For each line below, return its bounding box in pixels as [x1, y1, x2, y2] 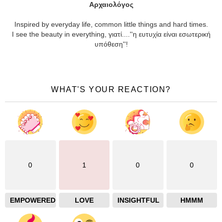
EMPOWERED [10, 196, 55, 204]
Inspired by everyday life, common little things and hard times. [14, 20, 208, 28]
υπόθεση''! [94, 40, 128, 48]
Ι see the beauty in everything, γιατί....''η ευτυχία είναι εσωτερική [11, 30, 211, 38]
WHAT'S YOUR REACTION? [51, 85, 171, 94]
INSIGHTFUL [117, 196, 160, 204]
